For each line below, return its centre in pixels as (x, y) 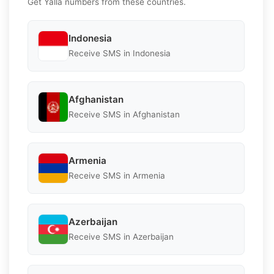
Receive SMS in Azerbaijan (121, 237)
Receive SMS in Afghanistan (124, 115)
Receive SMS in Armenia (117, 176)
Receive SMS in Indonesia (120, 54)
